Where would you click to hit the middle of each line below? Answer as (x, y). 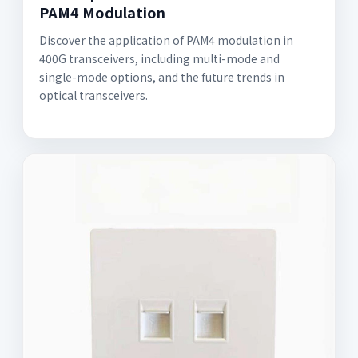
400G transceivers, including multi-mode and (159, 59)
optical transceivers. (93, 95)
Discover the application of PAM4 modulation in (166, 40)
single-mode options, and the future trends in (162, 77)
